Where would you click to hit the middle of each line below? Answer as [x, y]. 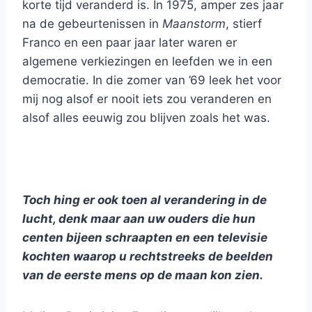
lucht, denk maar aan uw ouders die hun [139, 219]
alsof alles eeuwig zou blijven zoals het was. [146, 118]
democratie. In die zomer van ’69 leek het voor [152, 80]
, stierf [244, 24]
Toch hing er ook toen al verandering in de [145, 200]
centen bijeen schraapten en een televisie [145, 238]
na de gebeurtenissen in [92, 24]
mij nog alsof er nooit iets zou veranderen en [147, 99]
